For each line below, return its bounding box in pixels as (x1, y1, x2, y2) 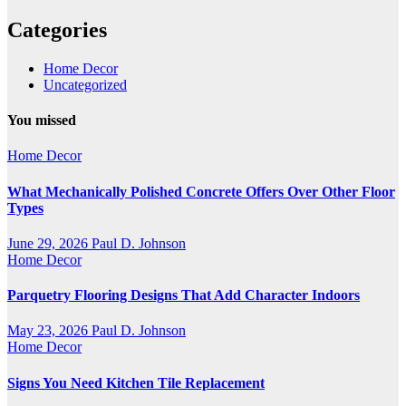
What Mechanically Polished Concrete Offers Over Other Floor (7, 183, 395, 199)
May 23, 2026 (7, 323, 92, 339)
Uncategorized (43, 76, 127, 92)
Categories (7, 17, 107, 42)
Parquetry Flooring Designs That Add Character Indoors (7, 287, 360, 304)
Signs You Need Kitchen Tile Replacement (7, 374, 265, 391)
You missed (7, 112, 76, 129)
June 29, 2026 (7, 235, 92, 251)
